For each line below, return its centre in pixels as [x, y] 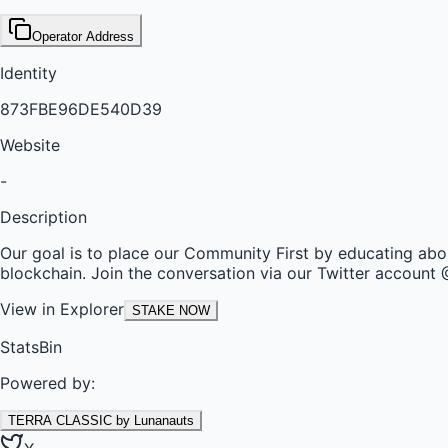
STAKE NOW [171, 310]
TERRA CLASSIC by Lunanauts [101, 420]
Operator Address [83, 36]
